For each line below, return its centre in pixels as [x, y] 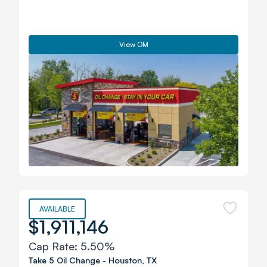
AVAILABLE [57, 209]
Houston [125, 260]
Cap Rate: [55, 246]
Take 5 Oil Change [64, 260]
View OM [133, 44]
